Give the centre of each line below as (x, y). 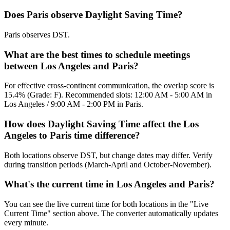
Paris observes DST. (37, 34)
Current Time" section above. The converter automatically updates (111, 214)
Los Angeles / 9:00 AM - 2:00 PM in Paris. (74, 104)
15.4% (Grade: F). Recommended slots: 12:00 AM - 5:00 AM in (108, 95)
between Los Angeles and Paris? (71, 66)
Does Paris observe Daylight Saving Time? (93, 15)
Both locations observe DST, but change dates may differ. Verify (108, 155)
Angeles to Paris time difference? (72, 135)
